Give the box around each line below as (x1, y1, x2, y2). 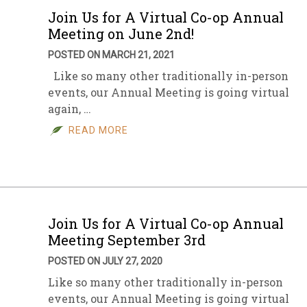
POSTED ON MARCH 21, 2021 (48, 49, 175, 60)
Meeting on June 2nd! (48, 25, 194, 42)
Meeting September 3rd (48, 231, 206, 249)
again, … (48, 101, 91, 116)
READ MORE (69, 125, 128, 136)
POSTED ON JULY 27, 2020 (48, 256, 162, 267)
